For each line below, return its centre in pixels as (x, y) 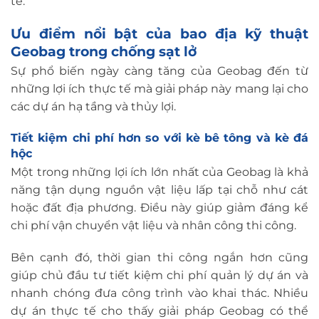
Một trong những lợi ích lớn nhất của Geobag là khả (159, 172)
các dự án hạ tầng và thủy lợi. (93, 107)
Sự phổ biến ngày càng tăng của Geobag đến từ (159, 71)
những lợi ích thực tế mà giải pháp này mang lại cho (159, 89)
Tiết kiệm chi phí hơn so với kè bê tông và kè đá (159, 137)
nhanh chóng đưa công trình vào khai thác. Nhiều (159, 293)
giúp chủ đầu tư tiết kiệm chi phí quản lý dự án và (159, 276)
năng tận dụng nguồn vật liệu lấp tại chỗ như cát (159, 189)
